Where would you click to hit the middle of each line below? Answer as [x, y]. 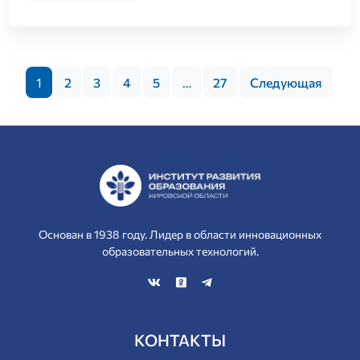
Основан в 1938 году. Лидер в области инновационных [180, 234]
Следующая [286, 82]
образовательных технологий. [180, 251]
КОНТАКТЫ [180, 340]
